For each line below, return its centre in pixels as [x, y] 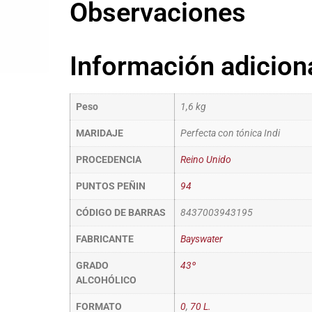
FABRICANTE [104, 239]
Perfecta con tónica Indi [230, 133]
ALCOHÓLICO [106, 280]
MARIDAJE [99, 133]
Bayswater [201, 239]
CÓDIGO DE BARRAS [120, 212]
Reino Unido [205, 159]
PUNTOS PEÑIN [110, 186]
